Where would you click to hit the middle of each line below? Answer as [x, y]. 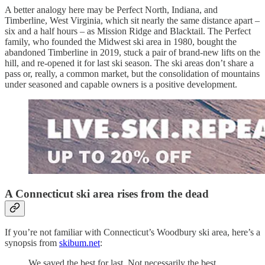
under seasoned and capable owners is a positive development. [121, 84]
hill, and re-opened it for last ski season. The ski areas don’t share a [129, 63]
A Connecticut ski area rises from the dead [107, 193]
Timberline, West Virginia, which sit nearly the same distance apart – [132, 20]
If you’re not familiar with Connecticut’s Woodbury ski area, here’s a [132, 232]
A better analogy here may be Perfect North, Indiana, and [111, 9]
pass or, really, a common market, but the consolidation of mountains [132, 73]
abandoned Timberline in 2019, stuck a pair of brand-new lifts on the [132, 52]
